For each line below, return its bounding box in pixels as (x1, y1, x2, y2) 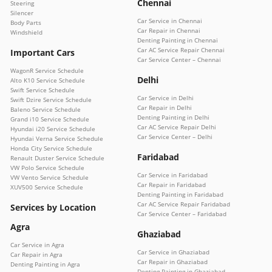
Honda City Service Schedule (10, 144, 92, 153)
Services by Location (10, 202, 96, 214)
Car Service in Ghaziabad (137, 248, 209, 257)
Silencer (10, 8, 33, 18)
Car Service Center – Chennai (137, 55, 221, 64)
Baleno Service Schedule (10, 105, 81, 114)
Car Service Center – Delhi (137, 132, 212, 141)
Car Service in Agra (10, 240, 64, 250)
